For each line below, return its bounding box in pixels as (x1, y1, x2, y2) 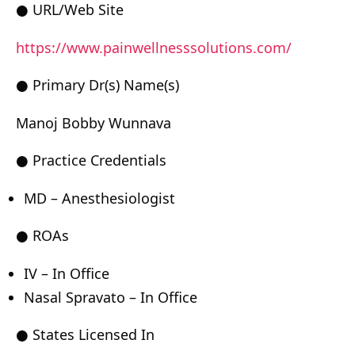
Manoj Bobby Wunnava (16, 113, 171, 132)
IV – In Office (24, 263, 109, 283)
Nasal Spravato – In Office (24, 287, 197, 307)
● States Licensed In (16, 325, 155, 344)
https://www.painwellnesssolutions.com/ (16, 37, 292, 57)
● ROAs (16, 226, 69, 245)
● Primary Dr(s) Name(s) (16, 75, 179, 94)
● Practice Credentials (16, 151, 166, 170)
